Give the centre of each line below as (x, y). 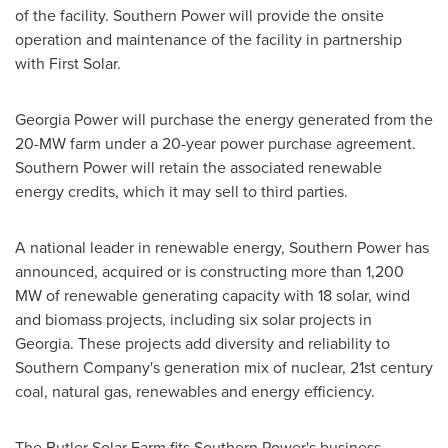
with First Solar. (68, 63)
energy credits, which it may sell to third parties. (181, 191)
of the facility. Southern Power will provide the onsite (199, 15)
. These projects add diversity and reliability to (230, 343)
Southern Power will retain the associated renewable (198, 167)
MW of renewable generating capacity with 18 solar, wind (212, 295)
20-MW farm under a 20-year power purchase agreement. (215, 143)
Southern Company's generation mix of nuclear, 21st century (224, 367)
